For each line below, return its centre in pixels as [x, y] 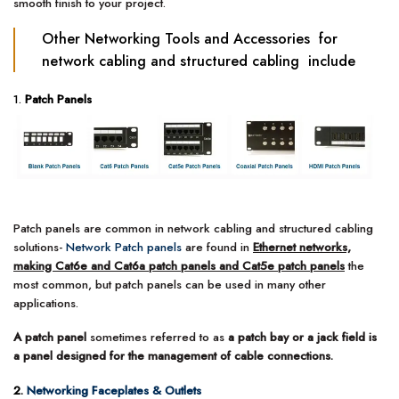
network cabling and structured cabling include [199, 61]
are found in [217, 247]
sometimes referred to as [157, 338]
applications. [46, 303]
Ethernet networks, [302, 247]
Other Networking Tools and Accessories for [190, 38]
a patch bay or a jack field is [302, 338]
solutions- [40, 247]
